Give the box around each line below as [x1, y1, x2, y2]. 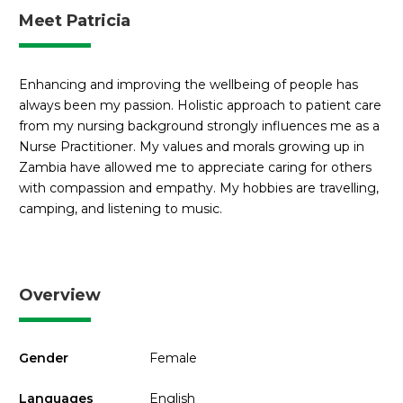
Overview [19, 285, 101, 306]
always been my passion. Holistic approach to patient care [19, 96, 381, 113]
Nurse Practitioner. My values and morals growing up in [19, 138, 364, 155]
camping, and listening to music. [19, 200, 222, 217]
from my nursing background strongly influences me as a [19, 117, 380, 134]
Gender [19, 350, 68, 367]
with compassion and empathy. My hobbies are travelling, [19, 179, 379, 196]
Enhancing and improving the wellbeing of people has [19, 76, 358, 93]
